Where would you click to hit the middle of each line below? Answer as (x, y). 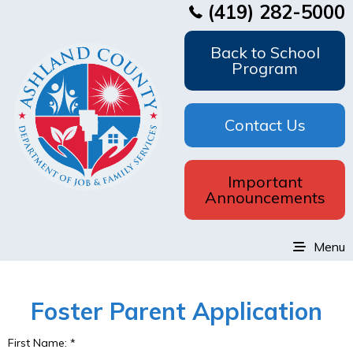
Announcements (265, 197)
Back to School (265, 52)
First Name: (39, 343)
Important (265, 182)
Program (265, 68)
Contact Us (265, 125)
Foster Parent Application (176, 311)
